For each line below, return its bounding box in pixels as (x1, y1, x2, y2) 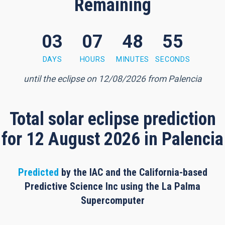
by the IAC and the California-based (58, 166, 207, 179)
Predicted (18, 166, 59, 179)
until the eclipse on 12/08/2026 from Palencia (23, 74, 202, 84)
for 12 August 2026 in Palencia (2, 129, 223, 150)
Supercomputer (80, 194, 145, 207)
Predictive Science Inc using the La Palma (25, 180, 200, 193)
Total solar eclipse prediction (9, 108, 216, 130)
